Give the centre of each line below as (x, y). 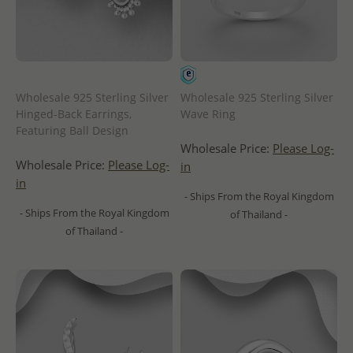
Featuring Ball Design (72, 130)
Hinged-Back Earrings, (74, 113)
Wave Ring (208, 113)
